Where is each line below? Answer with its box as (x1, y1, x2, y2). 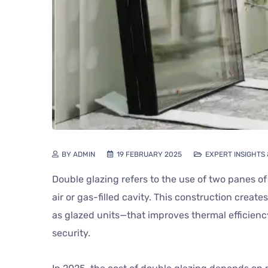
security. (51, 227, 90, 239)
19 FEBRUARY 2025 (116, 150, 182, 159)
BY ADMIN (61, 150, 95, 159)
